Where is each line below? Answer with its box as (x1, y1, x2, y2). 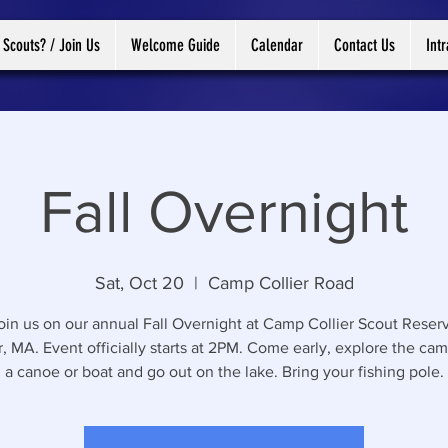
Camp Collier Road (207, 273, 354, 293)
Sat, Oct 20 (94, 273, 184, 293)
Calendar (251, 35, 303, 55)
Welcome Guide (131, 35, 220, 55)
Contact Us (334, 35, 395, 55)
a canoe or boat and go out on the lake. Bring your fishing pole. (4, 363, 444, 380)
